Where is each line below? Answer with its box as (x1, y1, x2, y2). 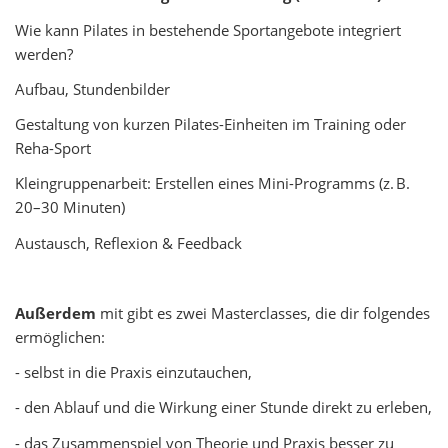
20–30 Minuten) (15, 197, 125, 218)
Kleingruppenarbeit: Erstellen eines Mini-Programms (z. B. (15, 173, 410, 194)
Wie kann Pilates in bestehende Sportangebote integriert (15, 19, 401, 40)
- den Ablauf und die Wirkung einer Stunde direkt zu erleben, (15, 397, 432, 418)
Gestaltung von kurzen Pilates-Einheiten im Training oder (15, 114, 406, 135)
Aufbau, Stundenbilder (15, 78, 170, 99)
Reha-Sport (15, 138, 91, 159)
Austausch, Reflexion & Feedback (15, 232, 242, 253)
